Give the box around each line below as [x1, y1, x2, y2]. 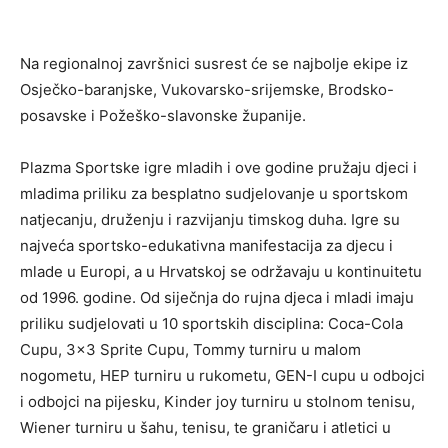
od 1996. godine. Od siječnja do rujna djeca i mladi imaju [20, 287, 414, 307]
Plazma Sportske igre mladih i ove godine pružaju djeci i [20, 157, 417, 177]
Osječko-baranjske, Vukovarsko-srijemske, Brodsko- [20, 79, 394, 99]
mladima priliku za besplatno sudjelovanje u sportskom [20, 183, 408, 203]
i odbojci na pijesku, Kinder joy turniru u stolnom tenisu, [20, 391, 415, 411]
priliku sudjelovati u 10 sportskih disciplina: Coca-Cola [20, 313, 403, 333]
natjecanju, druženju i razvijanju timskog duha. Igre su [20, 209, 400, 229]
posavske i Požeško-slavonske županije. [20, 105, 306, 125]
